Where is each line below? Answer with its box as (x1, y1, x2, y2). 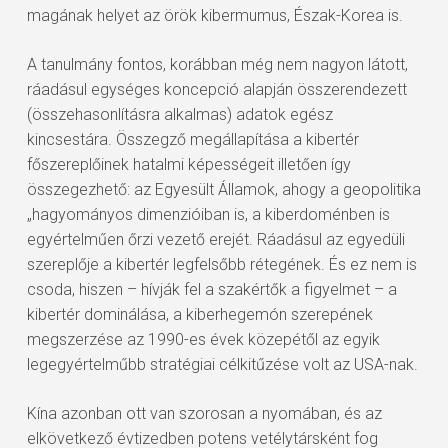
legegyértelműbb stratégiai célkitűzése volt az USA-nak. (26, 355, 418, 374)
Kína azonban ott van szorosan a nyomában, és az (26, 404, 382, 423)
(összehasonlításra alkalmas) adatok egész (26, 105, 333, 124)
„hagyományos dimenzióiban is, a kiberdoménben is (26, 205, 390, 224)
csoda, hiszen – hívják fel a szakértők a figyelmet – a (26, 280, 397, 299)
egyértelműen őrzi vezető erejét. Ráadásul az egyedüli (26, 230, 405, 249)
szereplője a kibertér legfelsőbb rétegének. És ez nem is (26, 255, 417, 274)
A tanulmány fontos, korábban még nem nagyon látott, (26, 55, 408, 74)
